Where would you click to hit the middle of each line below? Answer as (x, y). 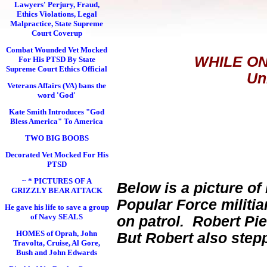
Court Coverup (57, 33)
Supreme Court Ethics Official (57, 69)
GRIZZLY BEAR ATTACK (57, 190)
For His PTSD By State (57, 59)
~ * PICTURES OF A (57, 181)
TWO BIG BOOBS (57, 138)
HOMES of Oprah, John (57, 233)
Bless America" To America (57, 121)
